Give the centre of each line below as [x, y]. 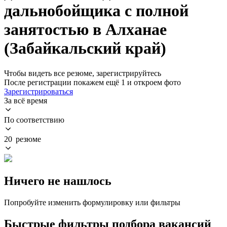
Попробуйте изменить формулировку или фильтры [92, 202]
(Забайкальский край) [85, 48]
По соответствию [34, 120]
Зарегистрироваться [39, 91]
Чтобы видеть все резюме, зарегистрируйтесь [83, 73]
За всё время [26, 100]
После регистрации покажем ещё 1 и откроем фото [92, 82]
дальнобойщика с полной [96, 11]
